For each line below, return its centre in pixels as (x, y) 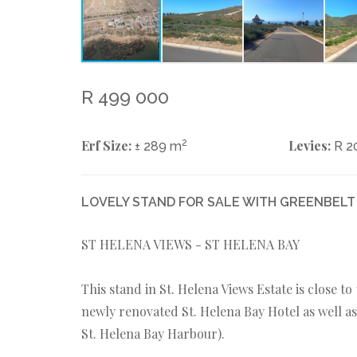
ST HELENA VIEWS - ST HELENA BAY (190, 244)
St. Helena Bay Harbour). (153, 333)
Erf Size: (106, 145)
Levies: (309, 145)
